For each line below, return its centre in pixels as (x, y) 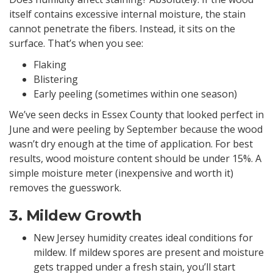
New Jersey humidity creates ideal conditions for (143, 237)
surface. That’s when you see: (76, 44)
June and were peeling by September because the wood (136, 129)
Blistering (56, 79)
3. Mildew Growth (75, 216)
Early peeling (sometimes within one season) (135, 94)
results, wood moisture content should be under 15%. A (135, 159)
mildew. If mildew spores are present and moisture (149, 252)
